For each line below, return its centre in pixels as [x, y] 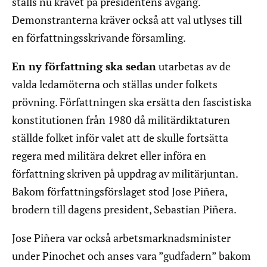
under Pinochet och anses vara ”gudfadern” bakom [131, 256]
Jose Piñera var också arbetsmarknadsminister [121, 238]
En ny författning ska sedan [84, 66]
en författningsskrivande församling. [99, 38]
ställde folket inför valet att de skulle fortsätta [120, 138]
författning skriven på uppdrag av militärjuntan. [125, 174]
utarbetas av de [193, 66]
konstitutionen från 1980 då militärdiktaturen [121, 120]
